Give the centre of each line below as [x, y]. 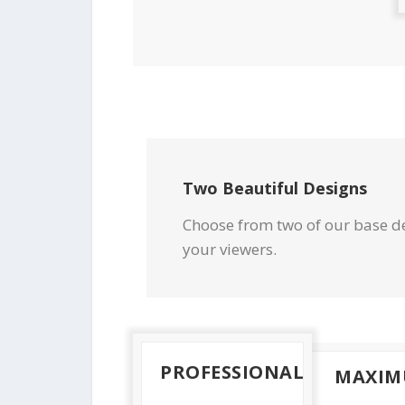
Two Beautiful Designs [275, 188]
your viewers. [230, 249]
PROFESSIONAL [232, 372]
